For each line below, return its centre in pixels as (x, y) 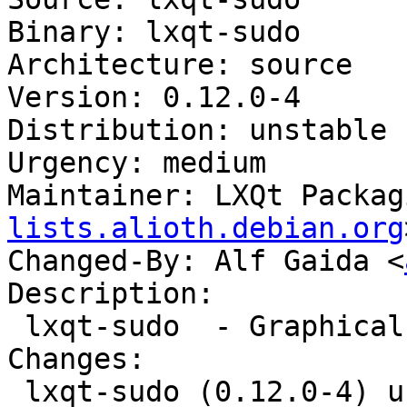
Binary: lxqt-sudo (154, 32)
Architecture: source (180, 65)
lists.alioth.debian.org (206, 228)
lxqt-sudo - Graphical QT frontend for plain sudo (16, 327)
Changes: (76, 359)
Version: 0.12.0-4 (154, 98)
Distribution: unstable (197, 130)
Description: (111, 294)
